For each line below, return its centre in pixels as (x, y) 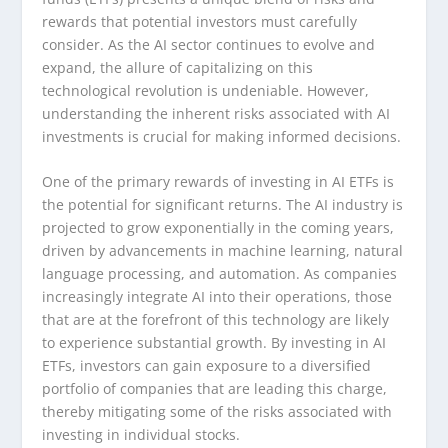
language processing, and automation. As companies (220, 274)
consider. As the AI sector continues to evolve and (209, 45)
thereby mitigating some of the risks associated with (217, 412)
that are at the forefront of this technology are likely (216, 320)
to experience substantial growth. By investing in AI (214, 343)
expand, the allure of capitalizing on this (178, 68)
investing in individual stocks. (141, 435)
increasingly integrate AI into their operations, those (217, 297)
